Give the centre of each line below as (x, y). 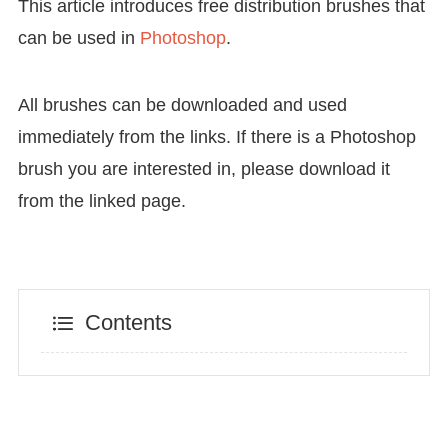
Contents (128, 322)
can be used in (78, 37)
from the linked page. (101, 201)
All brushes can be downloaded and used (182, 105)
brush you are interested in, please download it (203, 169)
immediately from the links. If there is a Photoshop (216, 137)
